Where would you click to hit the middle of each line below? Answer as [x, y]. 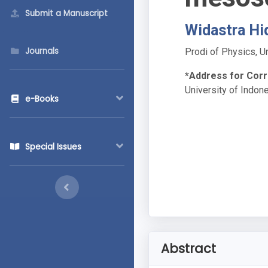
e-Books [42, 99]
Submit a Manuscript [66, 13]
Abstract [188, 249]
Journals [42, 51]
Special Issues [53, 147]
